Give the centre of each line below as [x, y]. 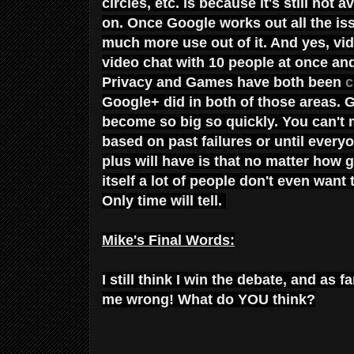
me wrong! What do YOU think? [209, 299]
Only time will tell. [164, 200]
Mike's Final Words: [168, 240]
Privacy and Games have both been [224, 82]
